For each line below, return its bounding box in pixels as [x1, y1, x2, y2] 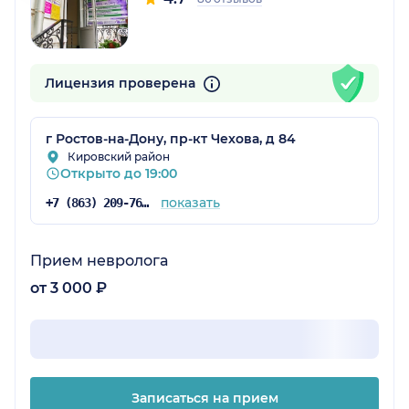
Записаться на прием [131, 390, 278, 407]
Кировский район [68, 150, 170, 164]
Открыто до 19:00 [60, 165, 177, 183]
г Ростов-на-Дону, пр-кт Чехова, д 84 [46, 131, 296, 148]
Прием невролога [30, 252, 168, 270]
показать [160, 194, 220, 212]
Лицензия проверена [45, 75, 199, 92]
